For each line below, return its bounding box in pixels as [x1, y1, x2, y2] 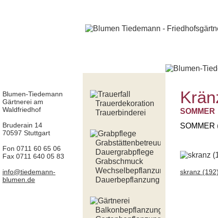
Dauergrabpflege [95, 148, 154, 156]
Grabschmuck [95, 157, 143, 165]
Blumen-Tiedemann [2, 90, 63, 98]
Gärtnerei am [2, 98, 43, 106]
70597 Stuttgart [2, 129, 50, 137]
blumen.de [2, 176, 35, 183]
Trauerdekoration [95, 99, 154, 108]
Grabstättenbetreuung [95, 139, 170, 147]
